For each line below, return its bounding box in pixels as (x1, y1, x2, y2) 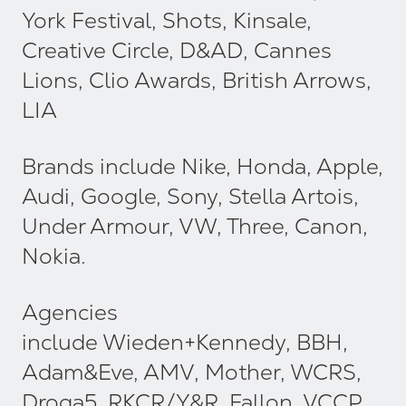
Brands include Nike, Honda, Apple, (22, 151, 383, 180)
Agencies (22, 297, 118, 326)
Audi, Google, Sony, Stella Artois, (22, 181, 359, 210)
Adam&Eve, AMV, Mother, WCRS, (22, 357, 362, 386)
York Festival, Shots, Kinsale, (22, 6, 312, 35)
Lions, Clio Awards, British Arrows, (22, 66, 372, 95)
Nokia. (22, 241, 86, 270)
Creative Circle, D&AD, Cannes (22, 36, 332, 65)
